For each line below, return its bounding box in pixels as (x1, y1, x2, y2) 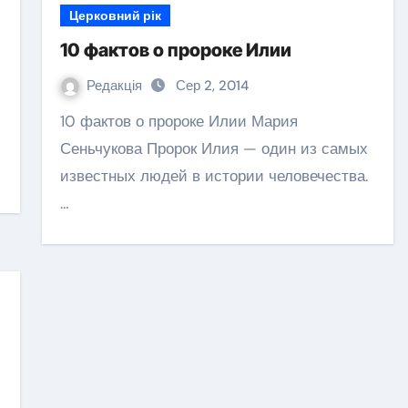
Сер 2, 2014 (176, 76, 249, 95)
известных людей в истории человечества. (60, 166, 368, 186)
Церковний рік (69, 7, 161, 24)
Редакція (87, 76, 146, 95)
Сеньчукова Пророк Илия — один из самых (60, 138, 368, 158)
